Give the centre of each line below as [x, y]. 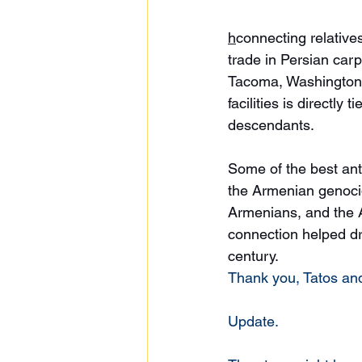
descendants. [273, 124]
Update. [255, 321]
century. [255, 255]
